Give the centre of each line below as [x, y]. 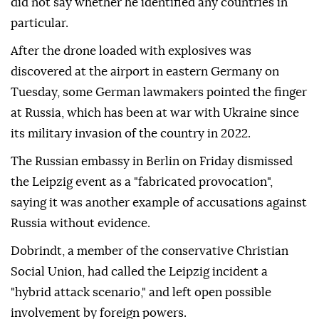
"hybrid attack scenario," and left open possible [141, 293]
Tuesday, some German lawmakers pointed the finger [159, 93]
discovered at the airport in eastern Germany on [145, 72]
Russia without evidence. [80, 224]
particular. [40, 23]
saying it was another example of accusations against [159, 203]
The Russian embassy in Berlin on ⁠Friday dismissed [152, 162]
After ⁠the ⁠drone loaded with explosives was [131, 51]
